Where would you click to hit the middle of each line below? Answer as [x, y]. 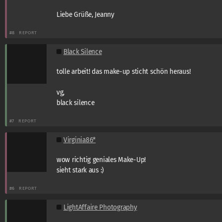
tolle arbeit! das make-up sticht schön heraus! [124, 71]
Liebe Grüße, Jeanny [85, 14]
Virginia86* [80, 140]
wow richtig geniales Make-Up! [101, 160]
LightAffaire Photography [100, 207]
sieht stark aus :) [80, 170]
